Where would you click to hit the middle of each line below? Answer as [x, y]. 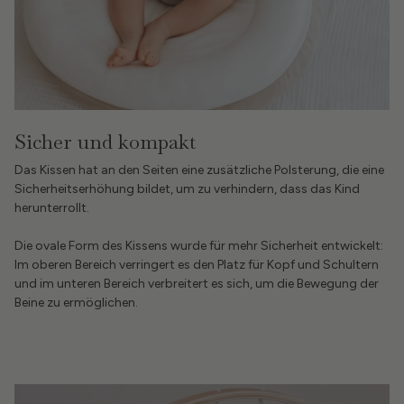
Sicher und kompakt [105, 142]
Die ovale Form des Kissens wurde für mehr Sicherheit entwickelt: [199, 246]
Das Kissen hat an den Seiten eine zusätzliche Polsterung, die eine [199, 170]
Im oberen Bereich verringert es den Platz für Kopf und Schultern [197, 265]
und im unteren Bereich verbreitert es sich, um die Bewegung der [197, 284]
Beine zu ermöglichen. [76, 303]
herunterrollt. [52, 208]
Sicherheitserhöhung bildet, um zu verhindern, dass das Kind [187, 189]
